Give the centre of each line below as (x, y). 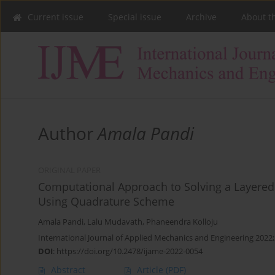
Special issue (135, 17)
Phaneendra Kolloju (182, 222)
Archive (201, 17)
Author (68, 134)
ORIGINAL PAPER (69, 171)
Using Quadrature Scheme (106, 202)
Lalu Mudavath (115, 222)
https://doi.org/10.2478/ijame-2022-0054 (130, 251)
